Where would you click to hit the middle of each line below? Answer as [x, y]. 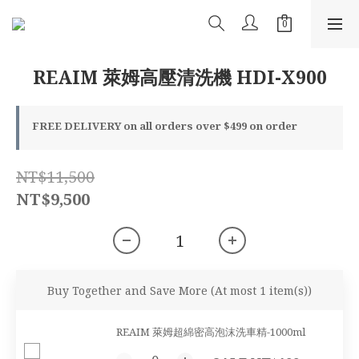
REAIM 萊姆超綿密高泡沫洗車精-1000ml [211, 332]
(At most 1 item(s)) [261, 290]
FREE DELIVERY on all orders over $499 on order [165, 126]
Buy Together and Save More [129, 290]
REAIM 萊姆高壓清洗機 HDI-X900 [179, 77]
